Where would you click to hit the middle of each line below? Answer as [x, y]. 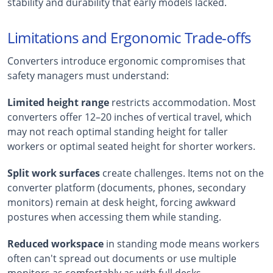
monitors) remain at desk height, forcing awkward [122, 202]
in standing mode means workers [182, 243]
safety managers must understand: [88, 75]
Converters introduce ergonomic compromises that [126, 61]
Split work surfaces [54, 173]
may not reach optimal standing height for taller [118, 131]
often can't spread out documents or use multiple [122, 258]
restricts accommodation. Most [183, 102]
